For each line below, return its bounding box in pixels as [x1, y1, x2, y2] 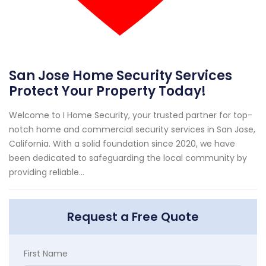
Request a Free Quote [67, 208, 199, 225]
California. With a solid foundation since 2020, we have [9, 137, 235, 150]
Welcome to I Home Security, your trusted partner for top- [9, 109, 252, 121]
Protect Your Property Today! [9, 81, 206, 100]
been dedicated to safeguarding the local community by [9, 151, 247, 164]
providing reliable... [9, 166, 84, 178]
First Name [24, 247, 68, 259]
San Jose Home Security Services [9, 66, 232, 85]
